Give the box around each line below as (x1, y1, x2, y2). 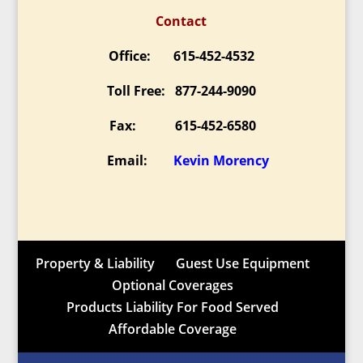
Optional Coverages (111, 276, 233, 295)
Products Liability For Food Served (66, 298, 279, 317)
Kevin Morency (173, 152, 269, 170)
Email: (93, 152, 173, 170)
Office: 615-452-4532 (108, 47, 254, 66)
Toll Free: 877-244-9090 (106, 82, 256, 100)
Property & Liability (35, 254, 155, 273)
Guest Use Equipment (175, 254, 310, 273)
